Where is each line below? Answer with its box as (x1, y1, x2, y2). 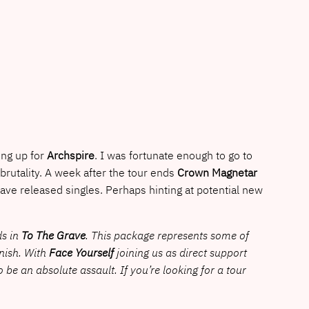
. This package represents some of (85, 228, 249, 242)
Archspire (43, 148, 94, 162)
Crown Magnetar (177, 165, 257, 179)
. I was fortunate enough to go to (94, 148, 252, 162)
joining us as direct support (113, 245, 247, 259)
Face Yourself (48, 245, 114, 259)
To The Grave (21, 228, 86, 242)
